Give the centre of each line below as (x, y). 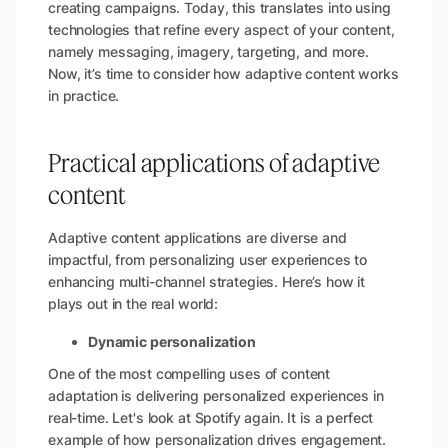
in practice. (84, 96)
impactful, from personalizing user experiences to (208, 260)
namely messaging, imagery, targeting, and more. (208, 52)
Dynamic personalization (172, 342)
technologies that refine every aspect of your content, (221, 30)
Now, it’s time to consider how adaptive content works (223, 74)
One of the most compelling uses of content (189, 374)
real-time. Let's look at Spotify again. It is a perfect (211, 418)
